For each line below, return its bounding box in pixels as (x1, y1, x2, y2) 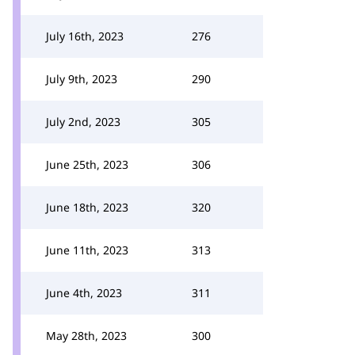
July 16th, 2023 (46, 29, 124, 44)
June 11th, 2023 (46, 242, 128, 258)
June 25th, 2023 (46, 157, 128, 172)
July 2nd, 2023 (46, 114, 120, 129)
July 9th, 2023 (46, 71, 117, 86)
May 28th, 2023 (46, 328, 127, 343)
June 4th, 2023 (46, 285, 122, 300)
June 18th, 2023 (46, 200, 128, 215)
